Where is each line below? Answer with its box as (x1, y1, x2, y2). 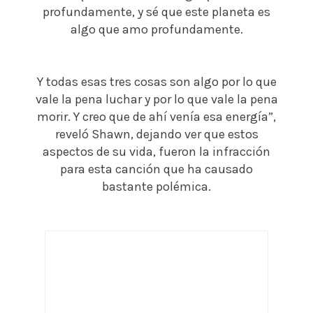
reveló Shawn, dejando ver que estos (54, 126, 259, 143)
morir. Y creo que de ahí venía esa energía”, (37, 109, 276, 125)
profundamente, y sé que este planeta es (43, 4, 270, 20)
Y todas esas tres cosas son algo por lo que (36, 74, 277, 90)
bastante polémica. (102, 179, 211, 195)
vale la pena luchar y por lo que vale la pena (35, 92, 278, 108)
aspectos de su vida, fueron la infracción (43, 144, 270, 160)
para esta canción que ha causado (60, 161, 253, 177)
